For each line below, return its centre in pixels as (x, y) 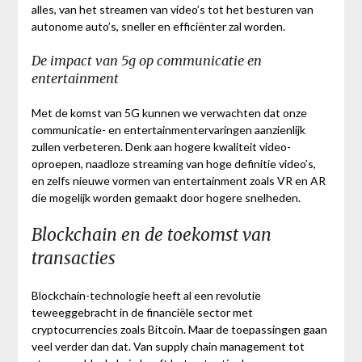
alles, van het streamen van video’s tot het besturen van (172, 10)
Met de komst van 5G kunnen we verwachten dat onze (169, 113)
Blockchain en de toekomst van (151, 235)
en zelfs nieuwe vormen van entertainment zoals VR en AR (178, 181)
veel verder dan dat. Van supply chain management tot (168, 347)
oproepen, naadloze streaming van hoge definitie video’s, (173, 164)
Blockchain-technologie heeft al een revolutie (146, 296)
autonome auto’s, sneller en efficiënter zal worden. (158, 27)
